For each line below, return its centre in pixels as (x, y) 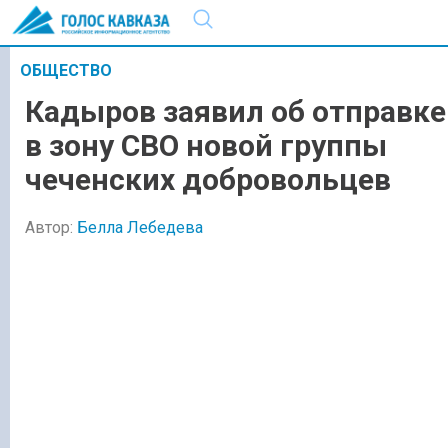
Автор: (51, 227)
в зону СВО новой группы (206, 146)
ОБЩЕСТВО (66, 70)
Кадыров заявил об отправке (235, 112)
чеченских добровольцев (208, 180)
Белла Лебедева (140, 227)
